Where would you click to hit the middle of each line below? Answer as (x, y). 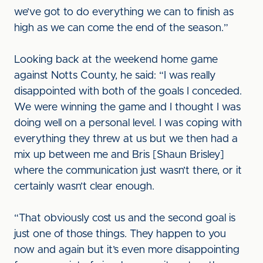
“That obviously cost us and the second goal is (125, 218)
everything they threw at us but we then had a (126, 139)
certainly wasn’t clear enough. (84, 187)
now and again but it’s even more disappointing (127, 250)
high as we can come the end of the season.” (121, 28)
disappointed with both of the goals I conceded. (128, 92)
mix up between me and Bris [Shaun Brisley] (119, 155)
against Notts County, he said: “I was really (115, 76)
